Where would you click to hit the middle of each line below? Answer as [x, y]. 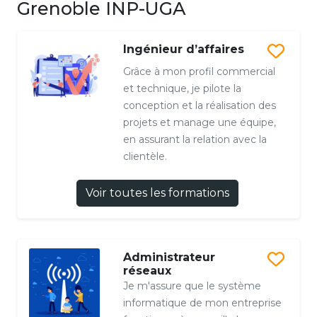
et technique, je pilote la [182, 89]
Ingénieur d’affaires [183, 50]
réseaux [147, 271]
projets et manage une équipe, [199, 123]
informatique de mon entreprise [202, 303]
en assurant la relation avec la [195, 140]
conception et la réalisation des [199, 106]
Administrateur [169, 258]
